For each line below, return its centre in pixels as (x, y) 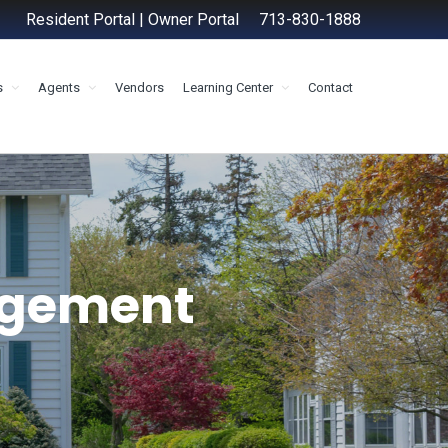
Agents (59, 87)
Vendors (139, 87)
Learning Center (228, 87)
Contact (330, 87)
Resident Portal (80, 19)
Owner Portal (193, 19)
